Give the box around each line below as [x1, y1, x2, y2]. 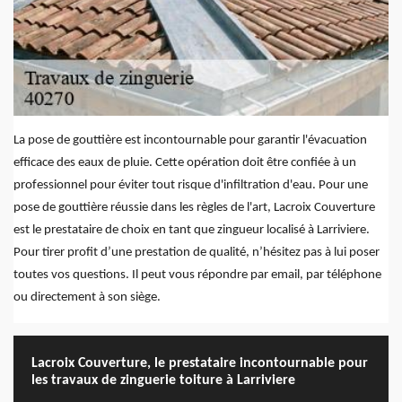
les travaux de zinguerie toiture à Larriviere [31, 373, 295, 389]
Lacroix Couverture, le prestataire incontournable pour [31, 356, 368, 371]
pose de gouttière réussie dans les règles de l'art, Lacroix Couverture [13, 201, 375, 215]
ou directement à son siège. [13, 291, 161, 305]
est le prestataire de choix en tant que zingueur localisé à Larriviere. [13, 223, 370, 238]
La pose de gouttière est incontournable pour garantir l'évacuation [13, 134, 367, 148]
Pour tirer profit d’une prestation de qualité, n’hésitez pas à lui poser [13, 246, 380, 260]
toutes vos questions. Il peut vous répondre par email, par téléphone [13, 268, 381, 283]
